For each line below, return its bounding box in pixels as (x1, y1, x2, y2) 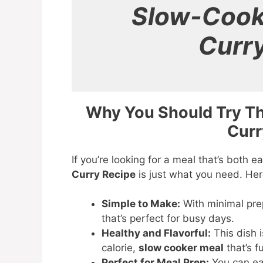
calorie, (102, 242, 139, 254)
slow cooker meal (139, 242, 224, 254)
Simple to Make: (102, 198, 180, 210)
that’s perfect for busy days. (102, 213, 234, 225)
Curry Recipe (72, 168, 136, 180)
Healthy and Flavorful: (102, 227, 211, 240)
